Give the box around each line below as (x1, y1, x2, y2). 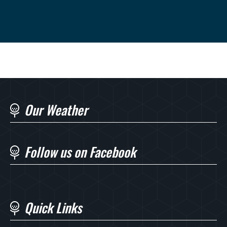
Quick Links (24, 198, 82, 218)
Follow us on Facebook (24, 142, 136, 162)
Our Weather (24, 100, 88, 120)
